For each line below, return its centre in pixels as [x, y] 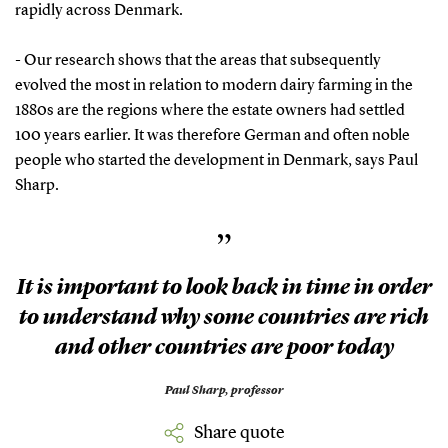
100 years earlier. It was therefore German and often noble [212, 135]
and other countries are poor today [224, 347]
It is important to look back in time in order [224, 287]
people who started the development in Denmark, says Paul [216, 160]
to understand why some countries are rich [224, 317]
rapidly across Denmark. [98, 10]
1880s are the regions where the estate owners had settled [209, 110]
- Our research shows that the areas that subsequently [197, 60]
